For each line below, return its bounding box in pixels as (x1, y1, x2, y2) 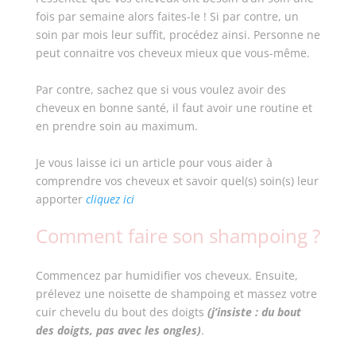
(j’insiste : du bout (207, 304, 301, 319)
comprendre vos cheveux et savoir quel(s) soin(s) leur (35, 173, 319, 188)
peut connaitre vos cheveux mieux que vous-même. (35, 45, 313, 60)
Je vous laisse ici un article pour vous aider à (35, 155, 273, 170)
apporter (35, 192, 83, 207)
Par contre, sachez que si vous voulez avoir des (35, 82, 286, 97)
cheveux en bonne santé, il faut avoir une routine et (35, 100, 312, 115)
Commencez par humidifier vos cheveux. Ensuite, (35, 268, 298, 283)
